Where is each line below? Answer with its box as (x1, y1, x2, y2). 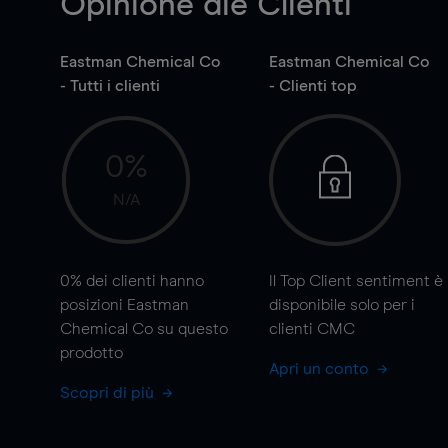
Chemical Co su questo (60, 321, 228, 337)
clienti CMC (268, 321, 355, 337)
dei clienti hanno (82, 273, 204, 289)
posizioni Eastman (60, 297, 189, 313)
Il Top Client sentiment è (268, 273, 443, 289)
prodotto (60, 345, 123, 361)
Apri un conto (268, 361, 373, 377)
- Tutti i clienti (60, 78, 160, 94)
